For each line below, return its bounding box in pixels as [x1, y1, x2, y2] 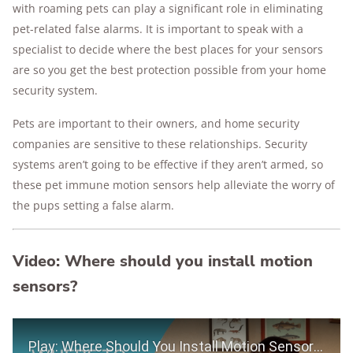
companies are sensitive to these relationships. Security [13, 136, 307, 151]
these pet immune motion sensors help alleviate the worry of [13, 177, 335, 192]
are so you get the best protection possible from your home [13, 62, 326, 77]
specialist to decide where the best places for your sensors [13, 42, 323, 57]
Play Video [13, 318, 74, 336]
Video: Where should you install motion [13, 251, 313, 272]
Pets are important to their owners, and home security [13, 116, 299, 131]
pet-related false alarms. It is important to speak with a [13, 21, 303, 36]
